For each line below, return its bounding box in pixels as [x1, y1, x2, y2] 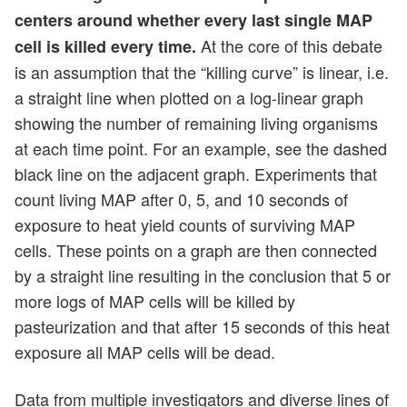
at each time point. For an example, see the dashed [15, 135, 387, 160]
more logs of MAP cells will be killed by [15, 288, 295, 313]
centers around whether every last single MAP [15, 7, 372, 32]
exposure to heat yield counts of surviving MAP [15, 212, 355, 236]
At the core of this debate [196, 33, 382, 57]
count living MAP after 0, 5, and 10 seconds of [15, 186, 348, 211]
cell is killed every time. [15, 34, 196, 58]
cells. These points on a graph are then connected [15, 237, 377, 262]
